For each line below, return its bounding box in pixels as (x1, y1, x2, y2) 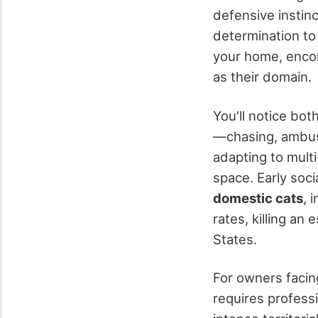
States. (213, 231, 261, 247)
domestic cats (213, 190, 303, 206)
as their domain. (213, 69, 312, 85)
